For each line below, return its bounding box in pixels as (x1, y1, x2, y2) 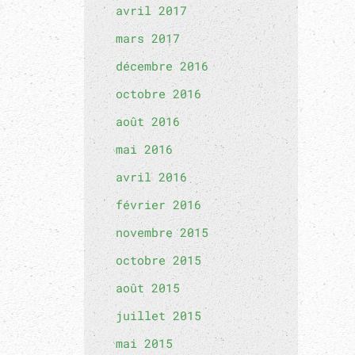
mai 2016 (116, 141, 173, 157)
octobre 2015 (116, 252, 201, 268)
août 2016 (116, 113, 180, 129)
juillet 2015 (116, 307, 201, 323)
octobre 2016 (116, 86, 201, 101)
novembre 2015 (116, 224, 208, 240)
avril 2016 (116, 169, 187, 185)
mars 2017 (116, 30, 180, 46)
